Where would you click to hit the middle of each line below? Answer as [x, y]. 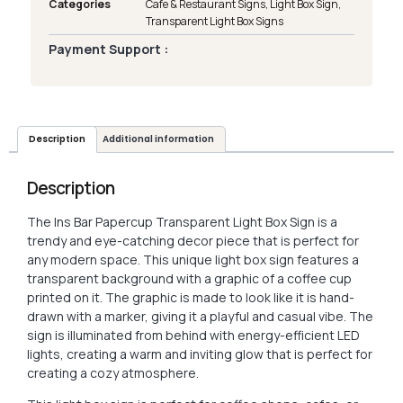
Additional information [158, 139]
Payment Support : [108, 49]
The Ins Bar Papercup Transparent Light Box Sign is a [182, 221]
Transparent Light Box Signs [215, 21]
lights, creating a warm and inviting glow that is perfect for [200, 354]
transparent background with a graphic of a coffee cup [189, 278]
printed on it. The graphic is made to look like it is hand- [191, 297]
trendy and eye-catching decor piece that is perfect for [193, 240]
